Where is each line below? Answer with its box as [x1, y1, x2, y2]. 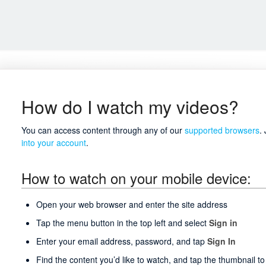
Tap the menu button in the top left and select [36, 216, 209, 229]
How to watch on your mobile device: [21, 167, 251, 188]
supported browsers [184, 124, 259, 136]
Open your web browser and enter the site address [36, 198, 227, 210]
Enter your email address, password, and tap [36, 235, 207, 247]
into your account [21, 137, 86, 148]
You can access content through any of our [21, 124, 185, 136]
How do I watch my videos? [21, 94, 239, 119]
